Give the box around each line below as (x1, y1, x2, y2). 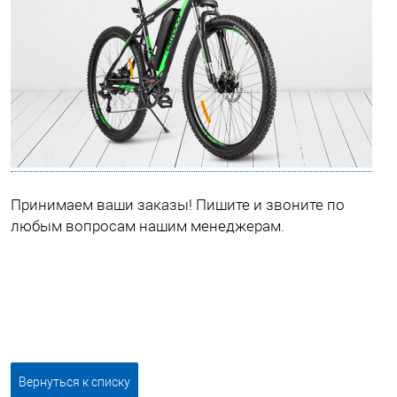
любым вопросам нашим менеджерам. (11, 217, 288, 235)
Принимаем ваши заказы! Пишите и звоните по (11, 196, 345, 214)
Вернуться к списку (19, 375, 130, 389)
